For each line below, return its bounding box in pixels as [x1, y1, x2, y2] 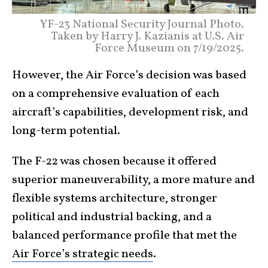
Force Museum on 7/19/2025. [95, 40, 244, 57]
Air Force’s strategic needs [12, 246, 153, 263]
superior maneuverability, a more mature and [12, 172, 255, 189]
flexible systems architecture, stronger [12, 190, 217, 208]
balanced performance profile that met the [12, 227, 237, 245]
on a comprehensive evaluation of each [12, 86, 220, 103]
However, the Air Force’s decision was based [12, 67, 246, 84]
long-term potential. [12, 123, 120, 140]
